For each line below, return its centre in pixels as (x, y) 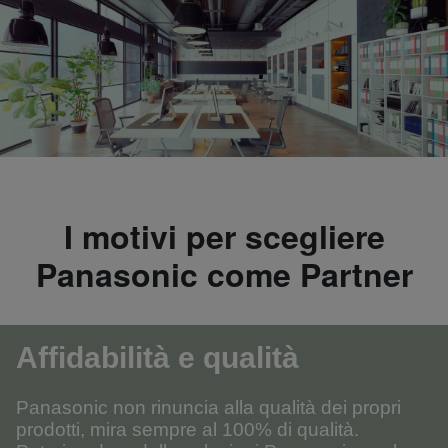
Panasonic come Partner (224, 273)
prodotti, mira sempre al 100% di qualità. (187, 429)
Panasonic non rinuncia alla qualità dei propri (208, 407)
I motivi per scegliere (224, 235)
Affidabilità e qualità (157, 357)
